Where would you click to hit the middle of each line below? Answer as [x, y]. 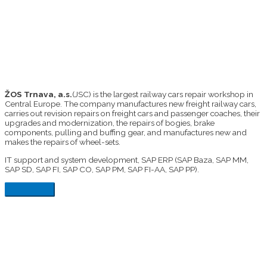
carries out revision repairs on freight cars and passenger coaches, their [132, 113]
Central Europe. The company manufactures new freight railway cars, [131, 103]
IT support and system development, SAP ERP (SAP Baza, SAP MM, [127, 159]
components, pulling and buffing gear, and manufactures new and [126, 132]
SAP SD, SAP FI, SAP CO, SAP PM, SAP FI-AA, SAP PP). [102, 169]
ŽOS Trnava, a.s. [38, 94]
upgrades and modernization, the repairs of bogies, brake [110, 122]
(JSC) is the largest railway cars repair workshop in [163, 94]
